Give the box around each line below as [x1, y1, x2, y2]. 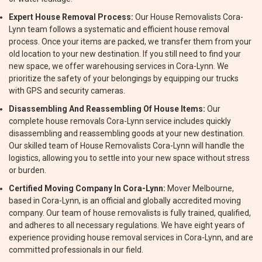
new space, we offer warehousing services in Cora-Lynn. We [9, 61, 229, 71]
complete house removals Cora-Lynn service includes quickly [9, 116, 231, 126]
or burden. [9, 166, 46, 175]
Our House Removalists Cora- [133, 12, 243, 22]
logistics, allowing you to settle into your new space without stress [9, 153, 250, 163]
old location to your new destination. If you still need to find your [9, 49, 241, 58]
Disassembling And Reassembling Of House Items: [9, 104, 205, 113]
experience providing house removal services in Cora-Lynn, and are [9, 233, 253, 242]
